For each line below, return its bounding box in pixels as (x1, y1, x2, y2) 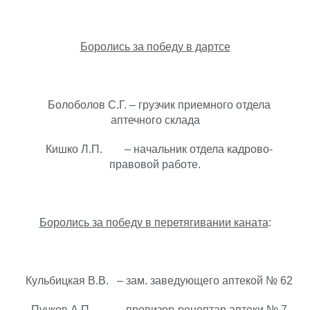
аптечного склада (110, 114, 200, 126)
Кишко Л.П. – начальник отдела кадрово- (37, 143, 273, 155)
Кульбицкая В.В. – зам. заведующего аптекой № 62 (17, 275, 293, 286)
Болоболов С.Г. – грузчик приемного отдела (39, 99, 271, 111)
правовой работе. (109, 158, 201, 170)
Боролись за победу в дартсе (80, 41, 230, 53)
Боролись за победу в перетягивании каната (39, 217, 268, 228)
